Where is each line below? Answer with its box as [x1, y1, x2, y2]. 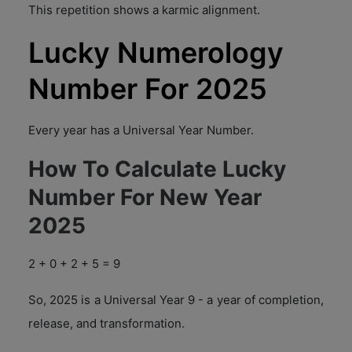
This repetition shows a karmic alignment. [28, 2, 260, 17]
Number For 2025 [28, 71, 267, 106]
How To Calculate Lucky [28, 155, 286, 182]
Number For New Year [28, 183, 262, 211]
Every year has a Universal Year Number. [28, 122, 254, 137]
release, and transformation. [28, 315, 185, 331]
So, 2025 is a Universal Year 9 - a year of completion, [28, 291, 324, 307]
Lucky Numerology [28, 35, 284, 70]
